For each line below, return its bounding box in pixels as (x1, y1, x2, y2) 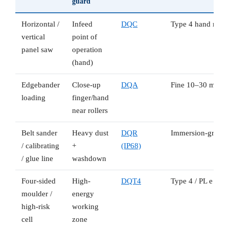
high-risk (21, 202, 50, 211)
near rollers (72, 106, 108, 115)
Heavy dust (72, 129, 108, 138)
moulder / (21, 190, 52, 198)
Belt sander (21, 129, 57, 138)
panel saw (21, 45, 53, 54)
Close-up (72, 81, 101, 89)
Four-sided (21, 177, 56, 186)
